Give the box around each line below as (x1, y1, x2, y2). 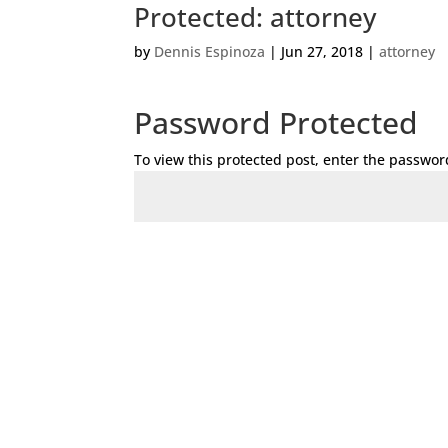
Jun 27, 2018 (281, 42, 364, 61)
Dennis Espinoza (154, 42, 266, 61)
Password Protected (134, 101, 419, 143)
